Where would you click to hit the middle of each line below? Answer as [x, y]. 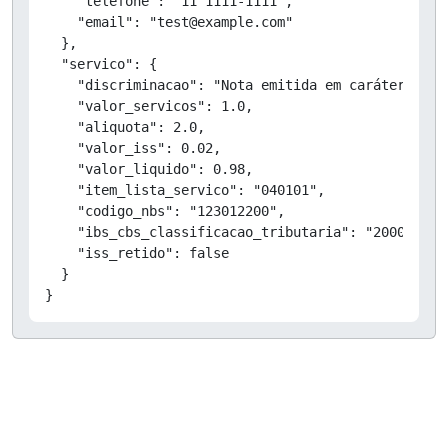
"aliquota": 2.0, [125, 126]
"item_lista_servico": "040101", [185, 189]
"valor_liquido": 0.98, [149, 168]
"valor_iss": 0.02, [133, 147]
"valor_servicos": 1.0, [149, 105]
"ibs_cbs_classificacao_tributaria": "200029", [241, 231]
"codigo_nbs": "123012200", [165, 210]
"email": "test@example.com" [169, 21]
